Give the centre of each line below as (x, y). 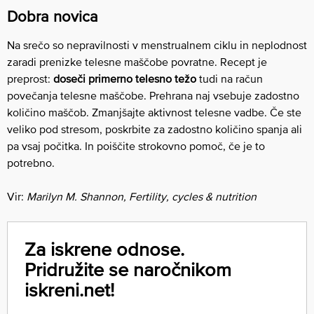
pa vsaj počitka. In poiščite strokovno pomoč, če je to (136, 145)
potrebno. (31, 162)
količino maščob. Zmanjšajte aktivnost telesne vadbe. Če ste (154, 112)
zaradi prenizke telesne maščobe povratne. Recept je (137, 61)
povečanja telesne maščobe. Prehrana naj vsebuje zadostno (153, 95)
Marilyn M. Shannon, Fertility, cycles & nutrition (142, 196)
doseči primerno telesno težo (125, 78)
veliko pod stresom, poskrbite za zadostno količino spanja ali (155, 129)
